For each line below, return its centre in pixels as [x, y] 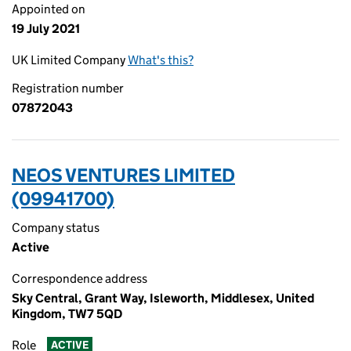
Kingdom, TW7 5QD [67, 314]
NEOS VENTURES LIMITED [123, 175]
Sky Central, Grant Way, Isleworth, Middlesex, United [163, 298]
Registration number [68, 88]
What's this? [161, 60]
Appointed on [49, 9]
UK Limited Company [70, 60]
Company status [56, 228]
